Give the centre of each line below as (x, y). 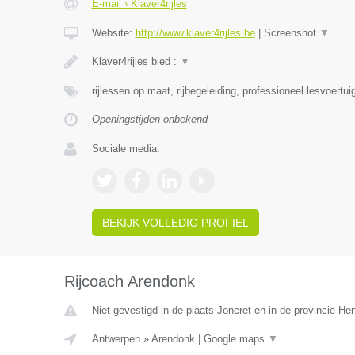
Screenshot (291, 33)
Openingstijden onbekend (149, 119)
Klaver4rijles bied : (136, 61)
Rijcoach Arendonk (129, 281)
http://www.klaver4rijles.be (195, 33)
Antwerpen (116, 339)
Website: (113, 33)
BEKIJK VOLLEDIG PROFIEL (175, 223)
